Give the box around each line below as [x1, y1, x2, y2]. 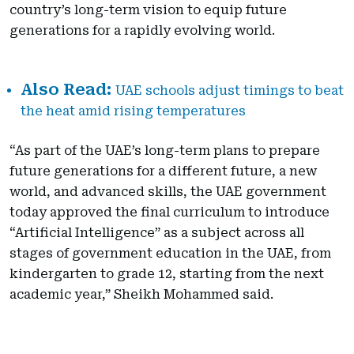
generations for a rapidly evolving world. [9, 23, 275, 39]
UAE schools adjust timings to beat [115, 83, 344, 99]
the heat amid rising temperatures [21, 104, 246, 119]
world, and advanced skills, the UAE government [9, 184, 326, 200]
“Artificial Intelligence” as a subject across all [9, 225, 304, 241]
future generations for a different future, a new [9, 164, 317, 179]
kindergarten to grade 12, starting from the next [9, 266, 324, 282]
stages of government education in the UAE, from [9, 246, 331, 262]
